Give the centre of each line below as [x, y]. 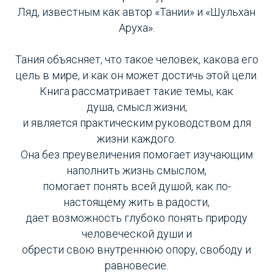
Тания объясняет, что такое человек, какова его [136, 60]
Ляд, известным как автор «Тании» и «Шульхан [136, 12]
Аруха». [136, 28]
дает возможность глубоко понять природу [136, 218]
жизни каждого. [136, 139]
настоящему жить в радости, [136, 202]
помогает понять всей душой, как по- [136, 186]
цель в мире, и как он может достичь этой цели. [136, 76]
